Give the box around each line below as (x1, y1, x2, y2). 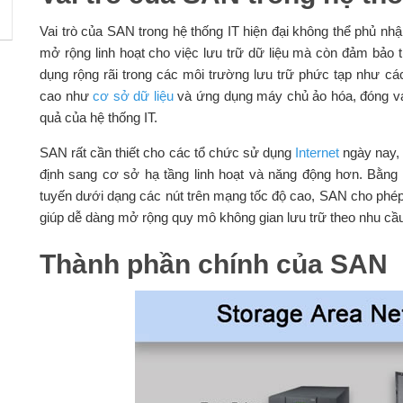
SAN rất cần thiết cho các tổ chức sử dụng (39, 145, 296, 161)
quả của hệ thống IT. (39, 110, 157, 126)
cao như (39, 88, 94, 104)
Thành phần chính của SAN (39, 249, 388, 280)
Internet (295, 145, 340, 161)
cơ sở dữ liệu (93, 88, 174, 104)
